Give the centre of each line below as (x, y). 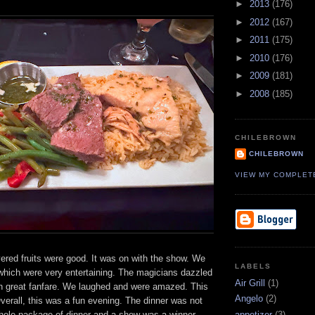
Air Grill (250, 283)
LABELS (253, 266)
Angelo (249, 299)
